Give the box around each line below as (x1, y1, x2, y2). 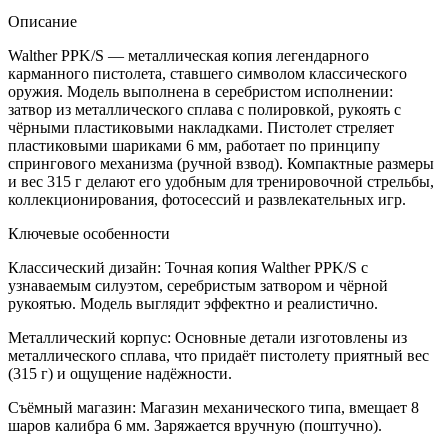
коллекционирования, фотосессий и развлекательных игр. (8, 190, 406, 208)
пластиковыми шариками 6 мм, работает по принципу (8, 136, 380, 154)
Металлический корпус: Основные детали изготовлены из (8, 328, 407, 346)
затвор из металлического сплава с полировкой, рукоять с (8, 100, 401, 118)
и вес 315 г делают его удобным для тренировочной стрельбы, (8, 172, 434, 190)
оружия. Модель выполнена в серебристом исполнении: (8, 82, 393, 100)
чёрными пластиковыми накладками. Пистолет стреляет (8, 118, 394, 136)
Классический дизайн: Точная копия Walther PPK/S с (8, 258, 368, 276)
